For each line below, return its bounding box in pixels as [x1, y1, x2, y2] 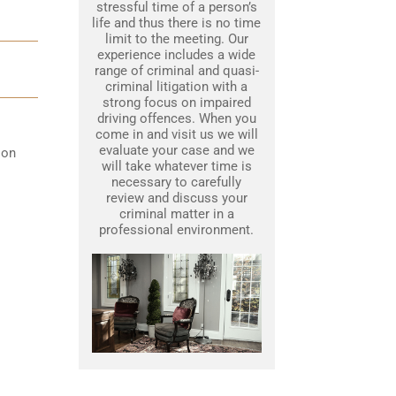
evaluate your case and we [98, 142, 255, 159]
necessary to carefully [111, 174, 241, 191]
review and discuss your [105, 190, 247, 207]
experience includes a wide [97, 47, 255, 64]
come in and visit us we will [95, 126, 258, 143]
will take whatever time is [101, 158, 252, 175]
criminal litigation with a [105, 79, 247, 95]
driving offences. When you [96, 110, 256, 127]
